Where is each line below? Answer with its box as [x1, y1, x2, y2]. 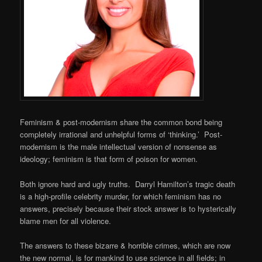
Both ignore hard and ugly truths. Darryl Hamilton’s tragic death [20, 178, 236, 189]
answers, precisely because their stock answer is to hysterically [20, 202, 237, 214]
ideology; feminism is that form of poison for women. [20, 153, 198, 165]
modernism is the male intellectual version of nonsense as [20, 141, 218, 153]
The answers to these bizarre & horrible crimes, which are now [20, 239, 231, 251]
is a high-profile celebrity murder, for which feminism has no [20, 190, 222, 202]
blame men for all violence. [20, 215, 112, 226]
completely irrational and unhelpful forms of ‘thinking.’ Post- [20, 129, 223, 140]
